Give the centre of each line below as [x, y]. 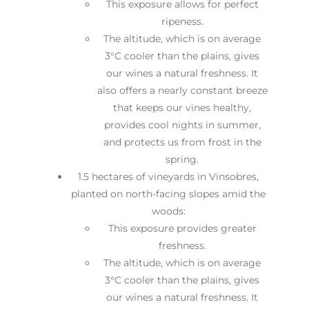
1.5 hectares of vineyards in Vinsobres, [168, 176]
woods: [168, 211]
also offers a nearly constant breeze [182, 90]
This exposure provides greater [182, 228]
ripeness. [182, 21]
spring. [182, 159]
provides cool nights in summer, [182, 124]
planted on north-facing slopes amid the [168, 193]
